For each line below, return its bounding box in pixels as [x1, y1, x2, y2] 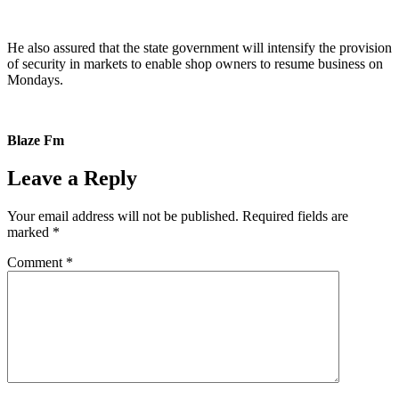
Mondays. [7, 71, 63, 87]
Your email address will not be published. [7, 208, 239, 224]
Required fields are [242, 208, 348, 224]
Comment [7, 254, 66, 270]
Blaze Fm [7, 132, 64, 148]
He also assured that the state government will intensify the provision [7, 39, 392, 55]
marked [7, 224, 53, 240]
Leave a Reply [7, 166, 137, 190]
